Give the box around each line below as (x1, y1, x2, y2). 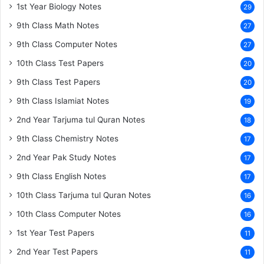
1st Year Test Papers (16, 228, 94, 237)
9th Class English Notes (16, 171, 106, 181)
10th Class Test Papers (16, 58, 104, 68)
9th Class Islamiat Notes (16, 96, 109, 105)
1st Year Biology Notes (16, 2, 101, 11)
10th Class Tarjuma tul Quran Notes (16, 190, 151, 200)
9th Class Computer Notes (16, 39, 117, 49)
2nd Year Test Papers (16, 247, 98, 256)
